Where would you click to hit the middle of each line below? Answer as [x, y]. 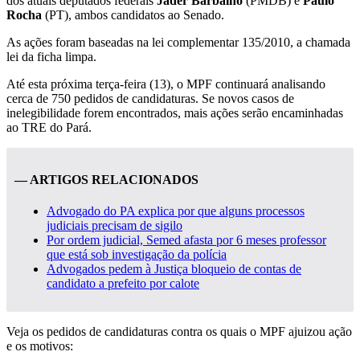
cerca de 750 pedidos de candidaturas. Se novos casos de [150, 98]
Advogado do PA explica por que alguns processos [176, 211]
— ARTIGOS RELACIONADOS [106, 180]
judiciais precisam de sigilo [115, 226]
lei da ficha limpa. [51, 56]
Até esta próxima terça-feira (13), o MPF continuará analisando [166, 84]
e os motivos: [40, 346]
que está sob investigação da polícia [137, 255]
